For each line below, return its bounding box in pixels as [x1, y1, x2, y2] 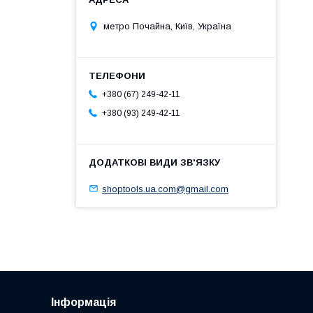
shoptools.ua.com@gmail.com [102, 183, 228, 194]
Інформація [50, 296, 116, 309]
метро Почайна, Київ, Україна [103, 20, 231, 31]
